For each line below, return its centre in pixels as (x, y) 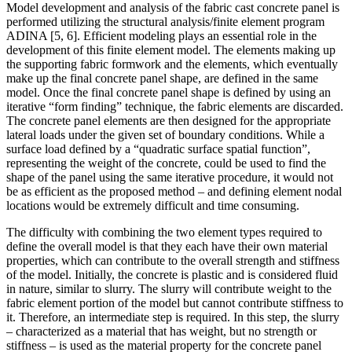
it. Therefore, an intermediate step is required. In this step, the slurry (173, 317)
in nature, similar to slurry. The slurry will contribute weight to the (169, 289)
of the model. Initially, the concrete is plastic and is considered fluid (172, 275)
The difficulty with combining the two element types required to (164, 233)
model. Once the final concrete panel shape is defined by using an (169, 93)
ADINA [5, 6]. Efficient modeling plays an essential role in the (161, 36)
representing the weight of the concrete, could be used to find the (166, 163)
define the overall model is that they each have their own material (167, 247)
